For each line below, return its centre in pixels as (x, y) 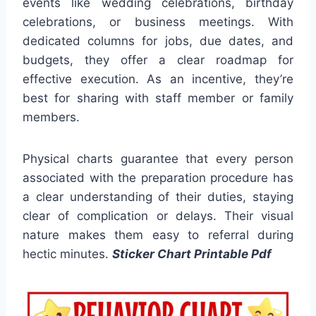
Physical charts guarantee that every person (158, 159)
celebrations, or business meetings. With (158, 22)
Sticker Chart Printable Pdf (192, 254)
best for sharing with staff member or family (158, 98)
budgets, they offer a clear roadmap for (158, 60)
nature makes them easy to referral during (158, 235)
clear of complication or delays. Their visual (158, 216)
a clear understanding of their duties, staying (158, 197)
